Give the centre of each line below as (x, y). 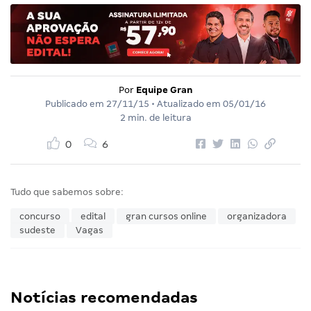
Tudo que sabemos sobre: (67, 192)
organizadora (257, 217)
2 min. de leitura (155, 118)
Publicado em (76, 104)
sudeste (37, 230)
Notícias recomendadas (104, 298)
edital (93, 217)
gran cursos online (166, 217)
